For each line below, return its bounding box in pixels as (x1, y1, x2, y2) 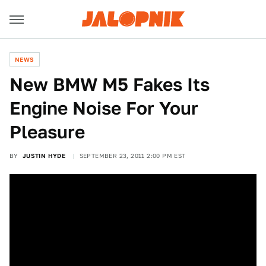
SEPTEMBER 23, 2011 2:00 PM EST (79, 152, 186, 159)
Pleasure (9, 121, 85, 142)
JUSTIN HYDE (22, 152, 66, 159)
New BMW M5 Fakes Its (9, 74, 210, 95)
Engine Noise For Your (9, 97, 198, 119)
